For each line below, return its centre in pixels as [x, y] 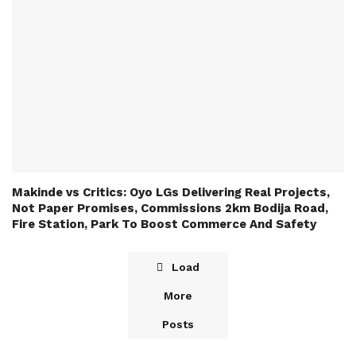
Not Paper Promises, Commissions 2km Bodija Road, [170, 209]
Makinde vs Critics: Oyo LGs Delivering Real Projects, [171, 193]
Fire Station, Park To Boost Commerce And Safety [164, 224]
